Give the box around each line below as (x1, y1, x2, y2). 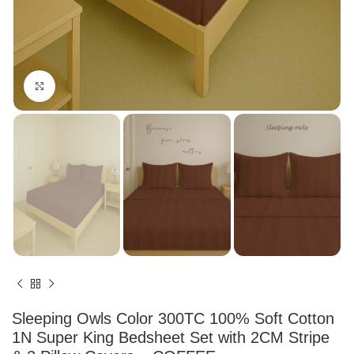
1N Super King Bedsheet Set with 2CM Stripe (12, 329, 330, 347)
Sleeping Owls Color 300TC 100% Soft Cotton (12, 310, 334, 328)
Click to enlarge (55, 80, 126, 91)
